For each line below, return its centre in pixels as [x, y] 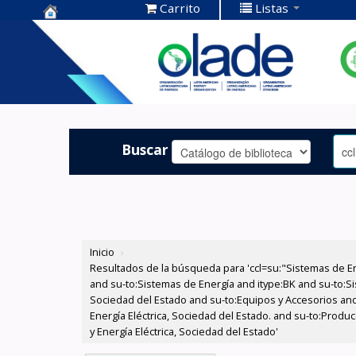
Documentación [102, 56]
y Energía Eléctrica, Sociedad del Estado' [184, 332]
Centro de [80, 31]
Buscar [145, 149]
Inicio [103, 252]
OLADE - [73, 81]
